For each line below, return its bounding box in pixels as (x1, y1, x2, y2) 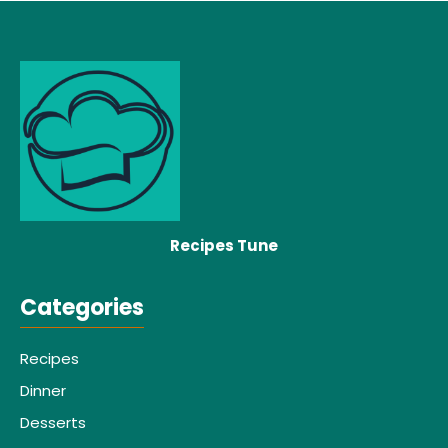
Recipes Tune (170, 235, 278, 257)
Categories (20, 292, 144, 324)
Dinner (20, 380, 66, 402)
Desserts (20, 412, 86, 434)
